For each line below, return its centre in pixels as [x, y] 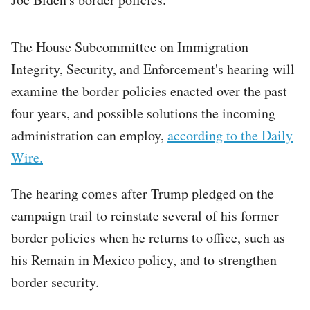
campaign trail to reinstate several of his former [145, 215]
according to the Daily [230, 135]
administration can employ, [89, 135]
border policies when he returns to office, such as [148, 237]
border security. [57, 282]
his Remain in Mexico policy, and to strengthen [144, 259]
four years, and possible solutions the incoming [143, 113]
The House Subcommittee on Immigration [130, 46]
